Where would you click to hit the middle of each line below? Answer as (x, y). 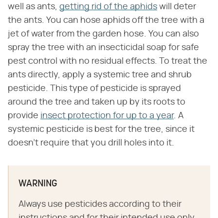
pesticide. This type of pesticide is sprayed (94, 88)
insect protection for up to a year (107, 116)
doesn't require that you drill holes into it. (91, 143)
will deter (177, 7)
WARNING (38, 184)
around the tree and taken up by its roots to (97, 102)
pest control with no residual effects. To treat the (108, 61)
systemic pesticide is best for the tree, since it (101, 129)
